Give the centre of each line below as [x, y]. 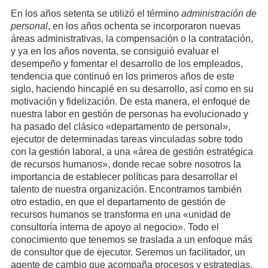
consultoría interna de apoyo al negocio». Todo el [115, 227]
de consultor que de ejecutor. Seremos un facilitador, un [128, 252]
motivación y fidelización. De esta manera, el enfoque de [130, 102]
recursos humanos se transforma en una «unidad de [121, 215]
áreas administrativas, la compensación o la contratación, [132, 39]
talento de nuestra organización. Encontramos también [126, 190]
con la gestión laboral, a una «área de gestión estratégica [132, 152]
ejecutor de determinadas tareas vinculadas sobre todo [127, 139]
